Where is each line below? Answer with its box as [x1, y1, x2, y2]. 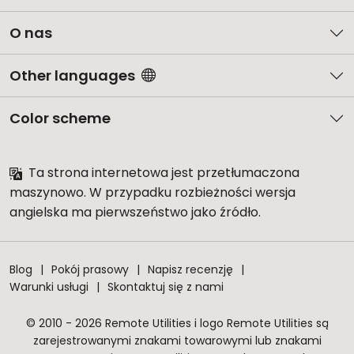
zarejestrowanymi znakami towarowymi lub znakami [32, 333, 322, 348]
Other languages [9, 66, 135, 85]
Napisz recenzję [148, 262, 233, 277]
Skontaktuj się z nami [107, 279, 224, 295]
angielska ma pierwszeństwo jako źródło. [9, 203, 261, 221]
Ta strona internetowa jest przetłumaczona [25, 164, 299, 182]
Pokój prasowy [51, 262, 129, 277]
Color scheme [9, 108, 111, 128]
